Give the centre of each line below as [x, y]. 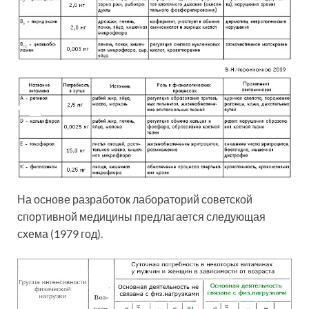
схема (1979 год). [60, 234]
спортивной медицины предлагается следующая [141, 217]
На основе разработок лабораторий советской [135, 199]
